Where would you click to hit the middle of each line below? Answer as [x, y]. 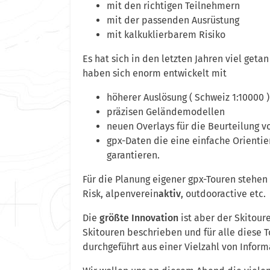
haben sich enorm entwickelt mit [156, 74]
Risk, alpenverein [121, 194]
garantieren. [134, 155]
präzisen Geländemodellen [166, 112]
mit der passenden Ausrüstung [173, 20]
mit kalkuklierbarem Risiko [166, 35]
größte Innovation [139, 218]
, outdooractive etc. [223, 194]
